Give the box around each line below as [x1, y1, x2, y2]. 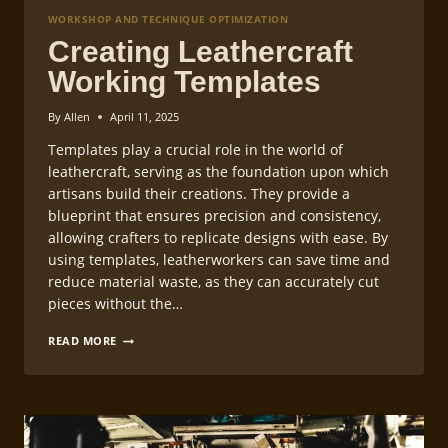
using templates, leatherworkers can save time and [48, 250, 390, 270]
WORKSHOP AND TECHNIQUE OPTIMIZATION [48, 13, 289, 27]
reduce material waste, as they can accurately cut [48, 272, 379, 292]
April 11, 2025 [110, 109, 180, 125]
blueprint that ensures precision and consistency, [48, 206, 381, 226]
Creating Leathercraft [48, 35, 353, 69]
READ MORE [48, 333, 118, 349]
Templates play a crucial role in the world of [48, 140, 343, 160]
